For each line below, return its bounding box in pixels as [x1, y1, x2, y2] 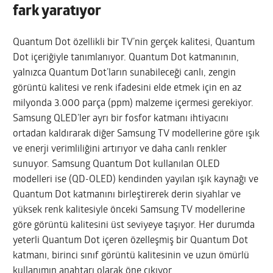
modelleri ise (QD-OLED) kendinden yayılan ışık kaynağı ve [13, 174, 259, 185]
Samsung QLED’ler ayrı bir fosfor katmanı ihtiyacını [13, 113, 229, 124]
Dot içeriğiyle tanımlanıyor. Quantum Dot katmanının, [13, 52, 239, 63]
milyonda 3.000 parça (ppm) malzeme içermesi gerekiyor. [13, 98, 254, 108]
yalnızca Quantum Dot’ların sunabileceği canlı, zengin [13, 68, 236, 78]
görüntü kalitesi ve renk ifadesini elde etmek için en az [13, 83, 242, 93]
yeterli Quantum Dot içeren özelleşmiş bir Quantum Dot [13, 235, 249, 246]
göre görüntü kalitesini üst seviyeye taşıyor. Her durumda [13, 220, 255, 230]
